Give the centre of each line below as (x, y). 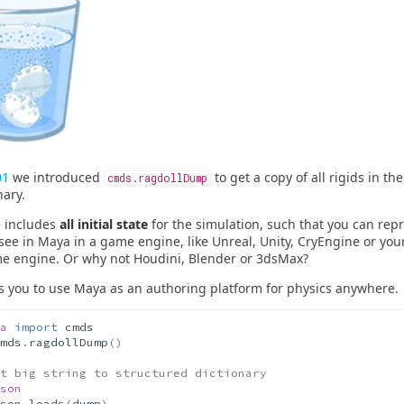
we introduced (56, 178)
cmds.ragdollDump (157, 179)
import (36, 326)
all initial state (104, 225)
